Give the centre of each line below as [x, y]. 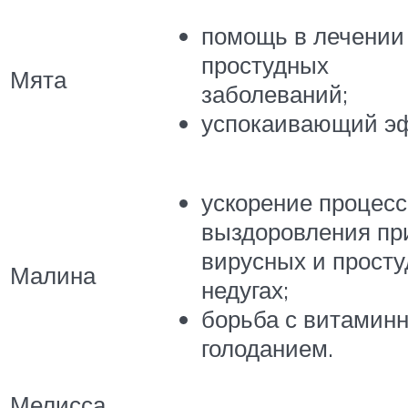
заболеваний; [275, 94]
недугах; [245, 290]
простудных [265, 65]
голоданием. [267, 348]
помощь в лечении [303, 36]
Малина [53, 275]
